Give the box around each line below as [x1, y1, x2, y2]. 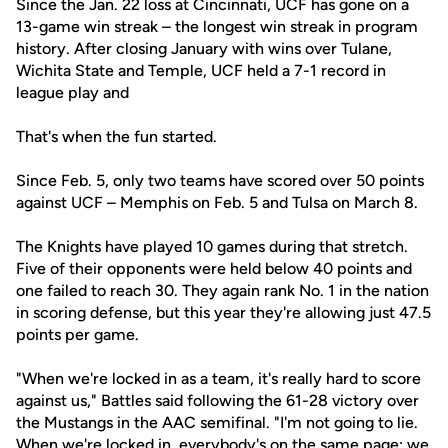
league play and [16, 83, 129, 102]
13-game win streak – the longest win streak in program [16, 17, 418, 36]
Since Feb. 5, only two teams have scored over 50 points [16, 171, 424, 190]
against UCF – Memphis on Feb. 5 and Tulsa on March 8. [16, 193, 418, 212]
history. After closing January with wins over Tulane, [16, 39, 392, 58]
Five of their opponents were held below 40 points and [16, 259, 412, 278]
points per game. [16, 325, 139, 344]
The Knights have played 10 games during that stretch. [16, 237, 408, 256]
